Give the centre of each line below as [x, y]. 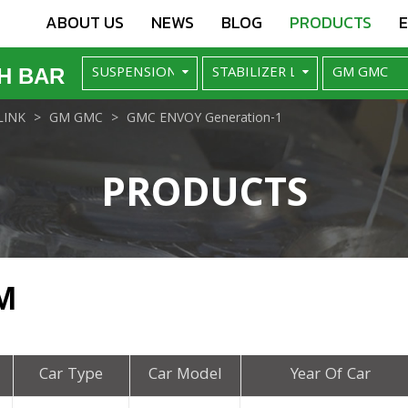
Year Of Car [331, 375]
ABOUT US [85, 22]
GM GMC [76, 119]
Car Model [185, 375]
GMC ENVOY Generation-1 [204, 119]
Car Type [71, 375]
